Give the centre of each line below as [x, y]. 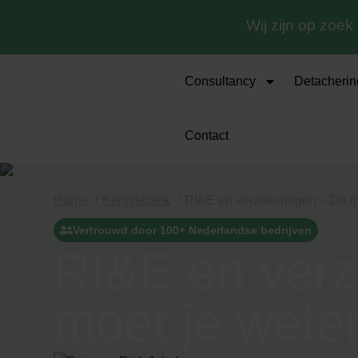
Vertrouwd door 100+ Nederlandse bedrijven [193, 231]
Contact [207, 136]
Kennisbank [137, 201]
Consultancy [221, 82]
